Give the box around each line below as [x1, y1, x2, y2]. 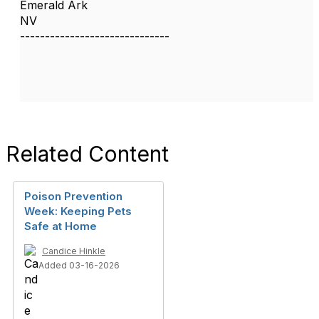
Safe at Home [24, 219, 97, 233]
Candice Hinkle [42, 246, 105, 256]
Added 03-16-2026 [38, 260, 120, 271]
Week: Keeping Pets [24, 204, 132, 218]
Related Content [6, 141, 169, 167]
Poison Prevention [24, 189, 122, 203]
